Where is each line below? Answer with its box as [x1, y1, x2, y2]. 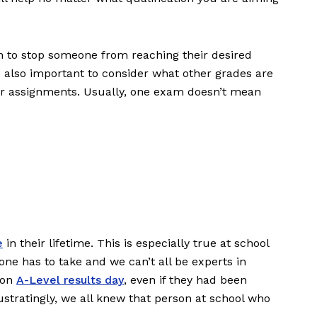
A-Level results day [16, 273, 124, 287]
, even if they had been [124, 273, 247, 287]
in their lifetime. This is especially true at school [3, 236, 269, 250]
